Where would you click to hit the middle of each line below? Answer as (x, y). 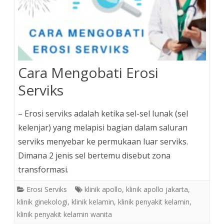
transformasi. (43, 170)
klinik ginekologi (42, 202)
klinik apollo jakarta (157, 189)
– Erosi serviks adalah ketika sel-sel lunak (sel (103, 114)
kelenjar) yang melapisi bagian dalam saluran (103, 128)
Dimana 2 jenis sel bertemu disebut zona (94, 156)
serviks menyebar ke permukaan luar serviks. (103, 142)
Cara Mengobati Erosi (88, 73)
